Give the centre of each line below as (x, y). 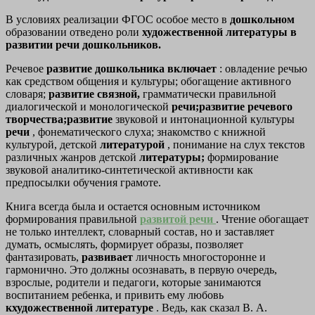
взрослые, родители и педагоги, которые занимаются (133, 283)
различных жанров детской (72, 157)
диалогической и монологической (89, 107)
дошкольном (262, 20)
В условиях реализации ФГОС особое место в (118, 20)
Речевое (26, 69)
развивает (109, 257)
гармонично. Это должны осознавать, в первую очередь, (141, 270)
